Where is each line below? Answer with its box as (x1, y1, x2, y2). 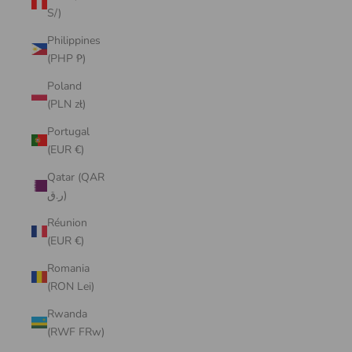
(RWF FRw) (47, 324, 104, 339)
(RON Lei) (47, 278, 94, 294)
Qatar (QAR (47, 169, 104, 185)
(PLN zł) (47, 96, 86, 112)
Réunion (47, 214, 87, 230)
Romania (47, 260, 90, 276)
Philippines (47, 32, 101, 48)
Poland (47, 78, 82, 93)
